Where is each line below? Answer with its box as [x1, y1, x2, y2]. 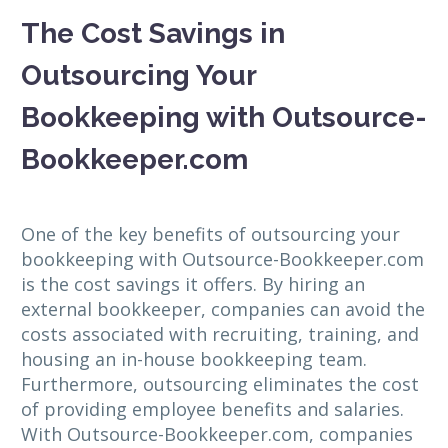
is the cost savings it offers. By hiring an [21, 272, 365, 297]
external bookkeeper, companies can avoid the [21, 297, 425, 322]
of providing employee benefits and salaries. [21, 397, 404, 422]
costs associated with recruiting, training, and [21, 322, 419, 347]
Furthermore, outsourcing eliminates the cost [21, 372, 419, 397]
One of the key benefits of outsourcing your [21, 222, 400, 247]
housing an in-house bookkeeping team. [21, 347, 367, 372]
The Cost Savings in [21, 17, 285, 51]
